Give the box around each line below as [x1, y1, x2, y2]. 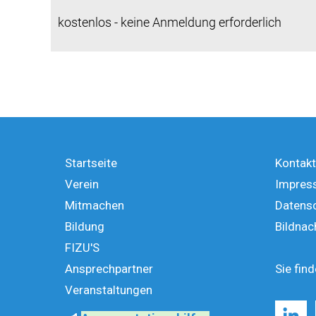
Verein [65, 176, 99, 191]
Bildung [65, 219, 104, 233]
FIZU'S [65, 240, 99, 255]
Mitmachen [65, 197, 124, 212]
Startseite [65, 155, 117, 170]
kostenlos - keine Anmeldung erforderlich [58, 14, 281, 30]
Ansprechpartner [65, 261, 153, 276]
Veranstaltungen [65, 282, 152, 297]
